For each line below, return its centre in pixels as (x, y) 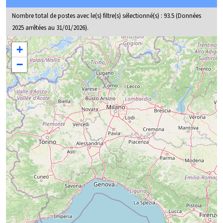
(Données (188, 16)
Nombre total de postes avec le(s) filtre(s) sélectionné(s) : (88, 16)
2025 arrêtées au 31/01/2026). (50, 28)
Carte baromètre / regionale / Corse (54, 41)
